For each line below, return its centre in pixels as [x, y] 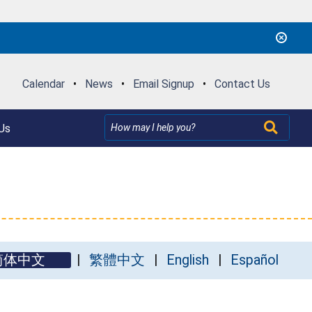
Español [255, 260]
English [188, 260]
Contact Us [242, 84]
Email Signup [163, 84]
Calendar [43, 84]
